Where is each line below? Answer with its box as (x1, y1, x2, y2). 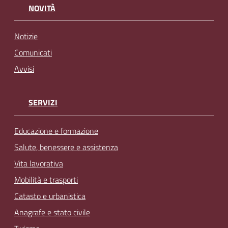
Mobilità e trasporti (14, 173, 78, 186)
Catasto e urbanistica (14, 189, 85, 202)
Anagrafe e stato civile (14, 206, 90, 218)
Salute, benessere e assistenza (14, 140, 118, 153)
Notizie (14, 30, 38, 43)
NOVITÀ (28, 2, 55, 15)
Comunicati (14, 46, 52, 59)
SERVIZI (28, 96, 58, 109)
